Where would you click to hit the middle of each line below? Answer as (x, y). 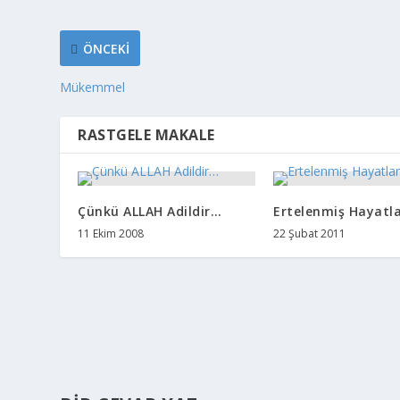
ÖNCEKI (107, 48)
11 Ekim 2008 (111, 234)
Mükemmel (93, 87)
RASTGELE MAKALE (146, 135)
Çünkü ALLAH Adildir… (150, 212)
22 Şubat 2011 (309, 234)
